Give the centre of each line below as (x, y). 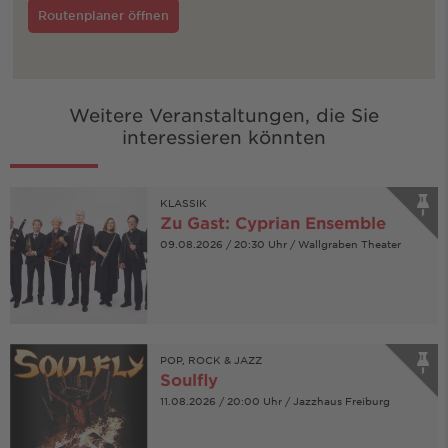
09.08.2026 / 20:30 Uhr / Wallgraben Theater (280, 243)
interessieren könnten (224, 136)
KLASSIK (183, 202)
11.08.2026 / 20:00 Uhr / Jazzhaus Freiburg (274, 401)
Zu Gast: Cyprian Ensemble (272, 221)
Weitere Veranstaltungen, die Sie (224, 114)
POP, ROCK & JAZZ (210, 360)
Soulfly (188, 379)
